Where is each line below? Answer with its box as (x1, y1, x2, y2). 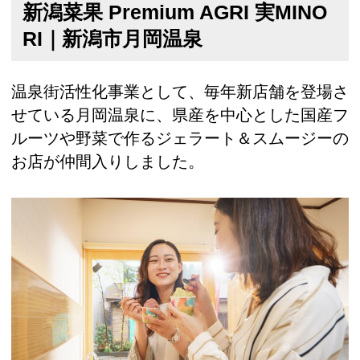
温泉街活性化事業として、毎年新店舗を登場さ (11, 82, 349, 100)
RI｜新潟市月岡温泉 (22, 27, 202, 51)
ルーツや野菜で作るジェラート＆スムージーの (11, 129, 349, 147)
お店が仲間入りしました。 (11, 152, 204, 170)
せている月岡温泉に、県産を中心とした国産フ (11, 105, 349, 124)
